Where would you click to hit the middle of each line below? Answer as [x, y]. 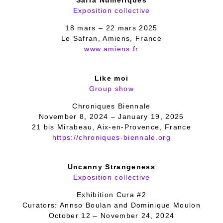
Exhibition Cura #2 [111, 195]
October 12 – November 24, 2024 [111, 216]
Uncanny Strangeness [111, 167]
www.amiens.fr [111, 49]
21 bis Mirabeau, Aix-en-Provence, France [111, 127]
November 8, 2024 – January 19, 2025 [111, 116]
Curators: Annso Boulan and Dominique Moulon [111, 205]
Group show [111, 89]
